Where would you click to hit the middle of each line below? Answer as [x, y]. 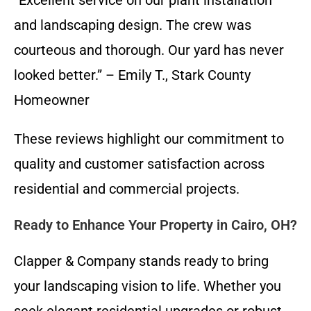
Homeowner [52, 100]
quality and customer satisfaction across [139, 163]
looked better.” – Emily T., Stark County [132, 75]
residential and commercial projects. [127, 188]
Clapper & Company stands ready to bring [141, 261]
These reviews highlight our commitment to [149, 138]
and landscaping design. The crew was [133, 25]
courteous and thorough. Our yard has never [149, 50]
